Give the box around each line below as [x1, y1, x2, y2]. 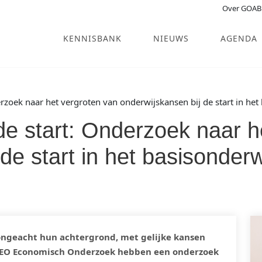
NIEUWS [153, 33, 189, 44]
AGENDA [220, 33, 258, 44]
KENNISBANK [63, 33, 122, 44]
